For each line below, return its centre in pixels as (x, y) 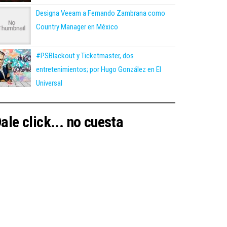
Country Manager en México (77, 27)
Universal (49, 83)
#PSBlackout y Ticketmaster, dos (85, 55)
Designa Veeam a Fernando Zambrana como (101, 13)
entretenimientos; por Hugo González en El (99, 69)
